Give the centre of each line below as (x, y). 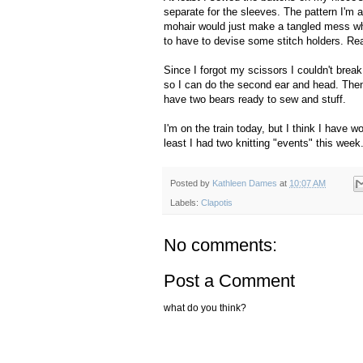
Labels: (186, 202)
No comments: (220, 245)
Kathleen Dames (245, 183)
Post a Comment (229, 280)
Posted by (191, 183)
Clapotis (217, 202)
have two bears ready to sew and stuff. (255, 100)
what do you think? (205, 307)
